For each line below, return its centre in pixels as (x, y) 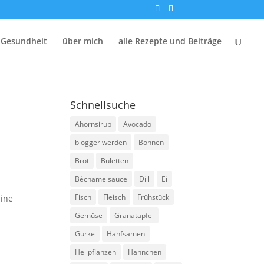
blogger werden (101, 142)
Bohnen (151, 142)
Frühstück (154, 197)
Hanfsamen (126, 234)
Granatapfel (134, 215)
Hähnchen (145, 252)
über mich (83, 41)
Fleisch (115, 197)
